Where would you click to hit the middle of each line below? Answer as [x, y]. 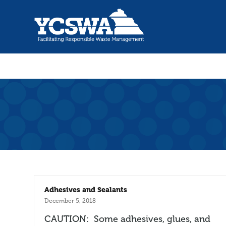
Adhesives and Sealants [86, 189]
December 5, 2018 [70, 201]
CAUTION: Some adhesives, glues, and [128, 219]
